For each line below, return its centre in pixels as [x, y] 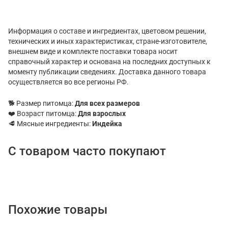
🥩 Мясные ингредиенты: [49, 123]
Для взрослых [102, 113]
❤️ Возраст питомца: [42, 113]
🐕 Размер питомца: [41, 103]
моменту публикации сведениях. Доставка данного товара [107, 72]
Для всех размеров [107, 103]
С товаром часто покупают [87, 151]
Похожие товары [58, 209]
